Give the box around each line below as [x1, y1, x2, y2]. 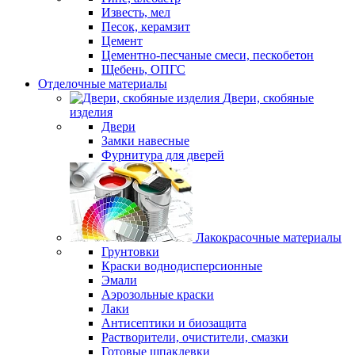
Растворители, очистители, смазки [101, 330, 288, 344]
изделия [70, 105, 113, 119]
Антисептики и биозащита [101, 316, 246, 330]
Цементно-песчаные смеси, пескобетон [101, 48, 314, 62]
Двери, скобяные [223, 91, 314, 105]
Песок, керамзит [101, 20, 190, 33]
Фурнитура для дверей [101, 148, 224, 162]
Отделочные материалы [38, 77, 167, 90]
